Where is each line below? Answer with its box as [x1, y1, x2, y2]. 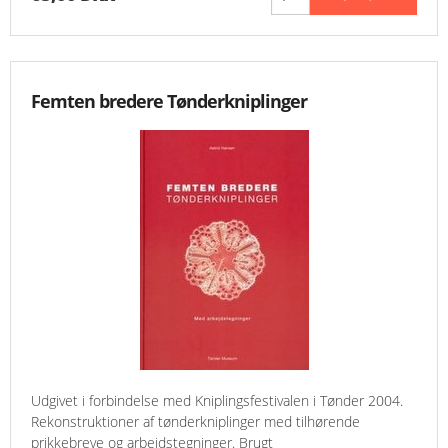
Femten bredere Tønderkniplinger [31, 89, 307, 114]
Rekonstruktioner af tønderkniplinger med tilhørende [31, 412, 360, 432]
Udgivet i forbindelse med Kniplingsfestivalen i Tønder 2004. [31, 391, 403, 411]
